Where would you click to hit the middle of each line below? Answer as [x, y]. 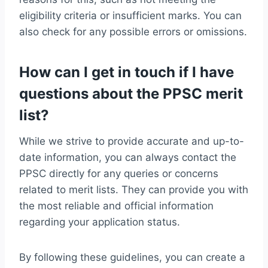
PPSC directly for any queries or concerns [119, 174]
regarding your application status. [100, 222]
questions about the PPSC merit [131, 94]
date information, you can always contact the [128, 158]
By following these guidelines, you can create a [132, 258]
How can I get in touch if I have [127, 72]
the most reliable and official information [116, 206]
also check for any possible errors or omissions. [133, 32]
